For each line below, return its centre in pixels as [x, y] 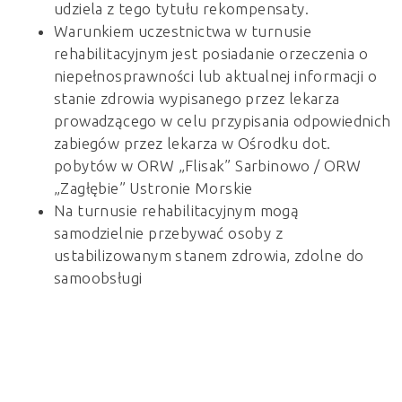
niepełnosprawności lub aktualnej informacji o [215, 75]
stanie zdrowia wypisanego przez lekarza [197, 98]
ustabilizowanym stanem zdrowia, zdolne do [209, 255]
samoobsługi [98, 277]
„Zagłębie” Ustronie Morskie [153, 188]
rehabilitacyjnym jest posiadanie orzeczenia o [211, 53]
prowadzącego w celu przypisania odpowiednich [223, 120]
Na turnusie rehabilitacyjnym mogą [177, 210]
